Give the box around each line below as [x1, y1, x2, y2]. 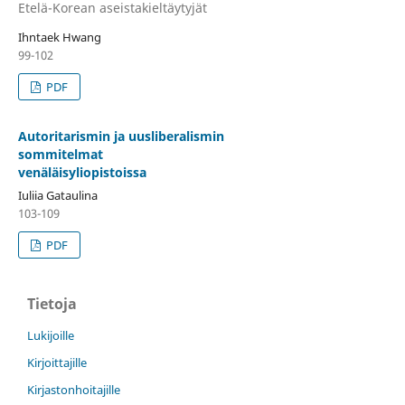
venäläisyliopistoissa [17, 163, 146, 181]
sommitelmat [17, 145, 103, 163]
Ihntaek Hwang [17, 28, 101, 45]
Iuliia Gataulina [17, 186, 98, 203]
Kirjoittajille [27, 353, 87, 371]
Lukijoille [27, 326, 74, 344]
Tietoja [27, 293, 77, 314]
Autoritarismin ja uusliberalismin [17, 127, 224, 145]
